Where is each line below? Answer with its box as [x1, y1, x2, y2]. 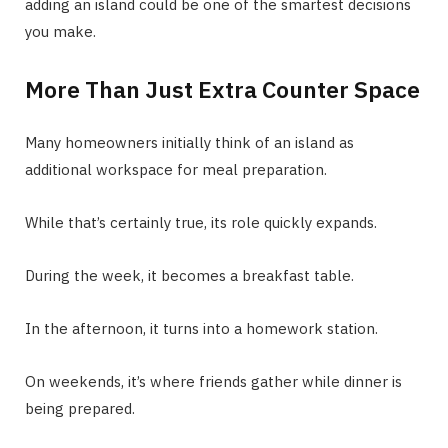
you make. [25, 21, 96, 41]
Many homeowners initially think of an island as [25, 133, 354, 153]
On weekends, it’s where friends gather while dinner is [25, 372, 402, 392]
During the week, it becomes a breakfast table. [25, 266, 354, 286]
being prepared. [25, 399, 135, 419]
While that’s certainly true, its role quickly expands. [25, 213, 377, 233]
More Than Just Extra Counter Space [25, 74, 420, 105]
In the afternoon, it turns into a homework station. [25, 319, 378, 339]
